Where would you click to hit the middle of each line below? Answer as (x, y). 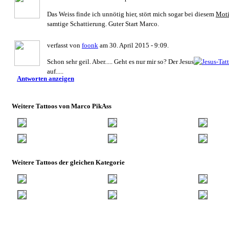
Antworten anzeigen (45, 78)
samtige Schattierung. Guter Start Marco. (103, 24)
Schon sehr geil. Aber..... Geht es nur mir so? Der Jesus (120, 61)
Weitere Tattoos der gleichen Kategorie (68, 162)
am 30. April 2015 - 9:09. (133, 45)
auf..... (55, 71)
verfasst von (64, 45)
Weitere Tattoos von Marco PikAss (62, 106)
